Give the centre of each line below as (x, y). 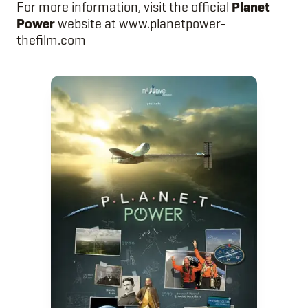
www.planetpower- (173, 24)
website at (87, 24)
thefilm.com (51, 40)
